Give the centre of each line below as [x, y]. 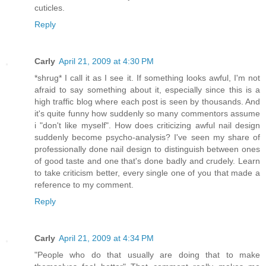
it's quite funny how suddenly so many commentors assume [147, 113]
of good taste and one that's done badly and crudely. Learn [147, 161]
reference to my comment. [84, 184]
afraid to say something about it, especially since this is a [147, 89]
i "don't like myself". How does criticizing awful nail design [147, 125]
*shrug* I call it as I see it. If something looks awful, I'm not [147, 77]
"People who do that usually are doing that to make [147, 254]
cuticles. [50, 7]
